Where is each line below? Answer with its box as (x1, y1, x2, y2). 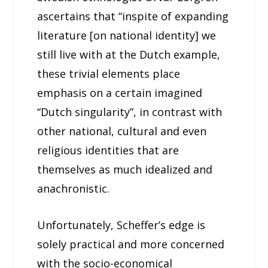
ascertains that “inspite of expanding (37, 9, 229, 24)
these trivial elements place (37, 66, 181, 81)
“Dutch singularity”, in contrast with (37, 105, 223, 120)
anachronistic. (37, 181, 110, 196)
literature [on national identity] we (37, 28, 217, 43)
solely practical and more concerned (37, 236, 225, 251)
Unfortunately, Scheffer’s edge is (37, 217, 206, 232)
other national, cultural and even (37, 124, 207, 139)
